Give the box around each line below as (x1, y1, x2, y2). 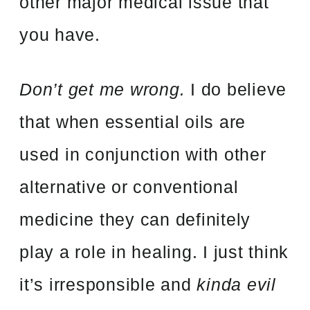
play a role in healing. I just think (19, 241, 289, 262)
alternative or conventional (19, 176, 239, 197)
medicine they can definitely (19, 209, 251, 229)
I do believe (185, 79, 287, 99)
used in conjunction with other (19, 144, 266, 164)
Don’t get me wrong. (19, 79, 185, 99)
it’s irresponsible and (19, 274, 197, 294)
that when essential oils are (19, 111, 246, 131)
